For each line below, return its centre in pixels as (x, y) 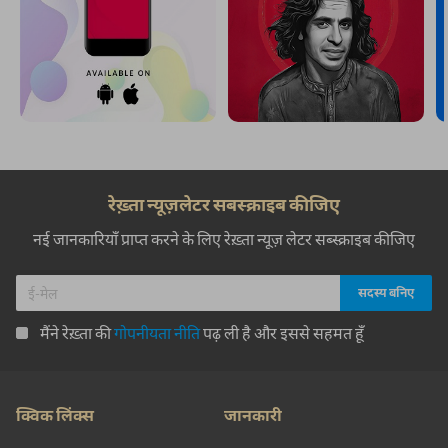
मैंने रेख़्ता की (77, 332)
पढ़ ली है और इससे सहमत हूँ (282, 332)
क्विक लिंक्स (55, 414)
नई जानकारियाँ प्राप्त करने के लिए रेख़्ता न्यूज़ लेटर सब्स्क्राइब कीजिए (224, 238)
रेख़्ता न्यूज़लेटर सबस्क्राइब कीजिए (224, 204)
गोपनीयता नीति (157, 332)
